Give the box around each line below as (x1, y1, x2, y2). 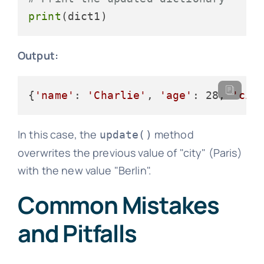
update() (99, 128, 152, 141)
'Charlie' (87, 88, 147, 101)
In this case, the (17, 127, 100, 141)
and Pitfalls (17, 216, 137, 249)
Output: (17, 48, 58, 62)
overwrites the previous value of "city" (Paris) (17, 145, 242, 160)
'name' (35, 88, 75, 101)
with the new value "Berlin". (17, 163, 152, 177)
